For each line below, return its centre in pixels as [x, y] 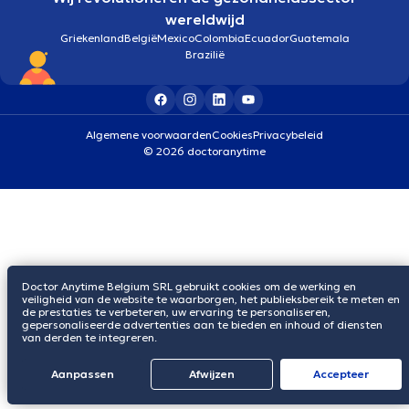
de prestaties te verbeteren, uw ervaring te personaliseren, [176, 312]
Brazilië [204, 54]
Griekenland [92, 37]
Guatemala [319, 37]
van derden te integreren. [89, 337]
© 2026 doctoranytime [204, 151]
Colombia [219, 37]
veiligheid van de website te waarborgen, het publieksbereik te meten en [211, 299]
